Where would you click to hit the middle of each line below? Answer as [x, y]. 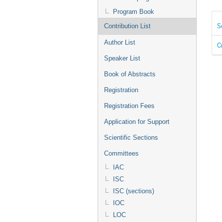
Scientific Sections [131, 138]
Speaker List [122, 58]
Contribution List [127, 26]
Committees [121, 153]
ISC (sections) [134, 191]
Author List [120, 42]
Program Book [134, 12]
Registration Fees [129, 106]
